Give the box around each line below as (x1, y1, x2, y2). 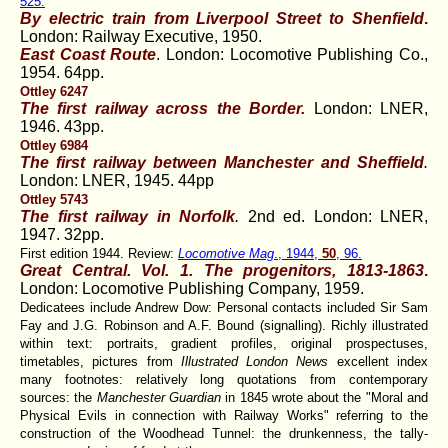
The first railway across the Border (20, 99, 302, 117)
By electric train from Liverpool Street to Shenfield (20, 9, 424, 27)
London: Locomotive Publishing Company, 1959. (20, 279, 364, 297)
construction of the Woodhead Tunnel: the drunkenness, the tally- (20, 425, 428, 441)
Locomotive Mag (178, 245, 274, 261)
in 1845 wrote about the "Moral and (220, 389, 429, 405)
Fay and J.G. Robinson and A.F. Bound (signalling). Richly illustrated (20, 317, 428, 333)
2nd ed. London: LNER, (239, 207, 428, 225)
